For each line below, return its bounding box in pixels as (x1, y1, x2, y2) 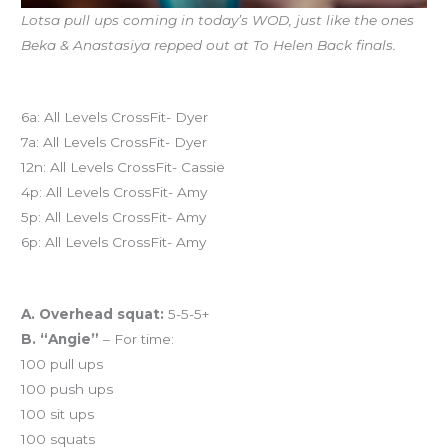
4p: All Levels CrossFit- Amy (21, 184, 208, 201)
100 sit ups (21, 406, 95, 423)
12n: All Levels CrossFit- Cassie (21, 159, 226, 176)
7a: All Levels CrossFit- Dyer (21, 134, 208, 151)
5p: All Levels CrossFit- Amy (21, 209, 207, 226)
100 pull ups (21, 356, 104, 373)
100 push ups (21, 381, 114, 398)
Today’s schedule (21, 84, 138, 101)
